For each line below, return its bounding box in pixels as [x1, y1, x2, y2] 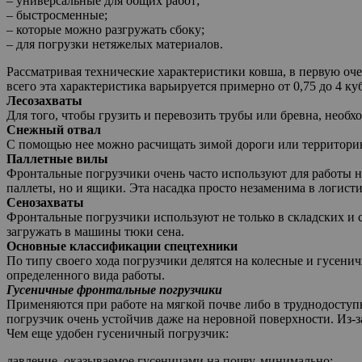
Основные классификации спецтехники [6, 238, 238, 253]
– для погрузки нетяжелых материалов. [6, 36, 223, 51]
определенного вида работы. [6, 267, 165, 282]
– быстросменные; [6, 7, 107, 22]
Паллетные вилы [6, 151, 108, 166]
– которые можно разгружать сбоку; [6, 22, 204, 36]
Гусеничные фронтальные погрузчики [6, 282, 222, 297]
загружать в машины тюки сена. [6, 224, 184, 238]
